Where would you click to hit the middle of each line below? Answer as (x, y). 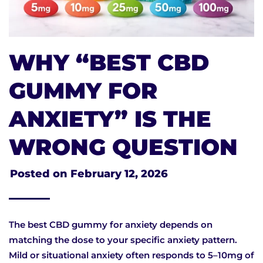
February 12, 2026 (119, 174)
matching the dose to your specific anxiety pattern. (123, 240)
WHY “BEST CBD (109, 63)
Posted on (40, 174)
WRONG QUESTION (123, 147)
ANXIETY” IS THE (110, 119)
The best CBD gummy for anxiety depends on (111, 225)
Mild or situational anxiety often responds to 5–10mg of (131, 255)
